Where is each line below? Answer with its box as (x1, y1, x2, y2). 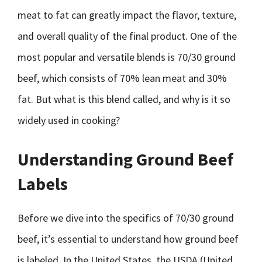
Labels (18, 173, 68, 195)
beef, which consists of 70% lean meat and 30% (18, 71, 227, 85)
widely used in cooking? (18, 113, 120, 127)
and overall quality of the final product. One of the (18, 29, 237, 43)
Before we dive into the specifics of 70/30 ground (18, 211, 234, 225)
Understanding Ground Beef (18, 148, 233, 170)
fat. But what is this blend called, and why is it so (18, 92, 230, 106)
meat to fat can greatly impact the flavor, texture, (18, 8, 236, 22)
